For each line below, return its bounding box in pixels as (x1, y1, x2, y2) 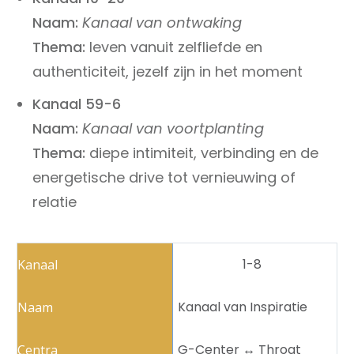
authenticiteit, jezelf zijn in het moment (32, 62, 303, 82)
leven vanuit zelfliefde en (89, 37, 262, 58)
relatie (32, 192, 77, 213)
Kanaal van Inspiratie (178, 298, 307, 317)
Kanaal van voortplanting (82, 119, 264, 139)
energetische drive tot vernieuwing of (32, 168, 296, 188)
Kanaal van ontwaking (82, 13, 242, 33)
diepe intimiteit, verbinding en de (89, 143, 318, 164)
